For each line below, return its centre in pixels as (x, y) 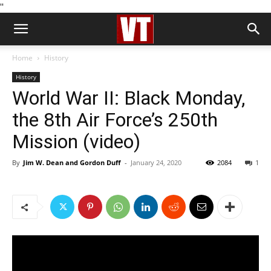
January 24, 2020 (156, 162)
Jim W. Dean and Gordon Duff (72, 162)
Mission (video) (76, 142)
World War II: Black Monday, (129, 98)
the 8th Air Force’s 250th (115, 120)
